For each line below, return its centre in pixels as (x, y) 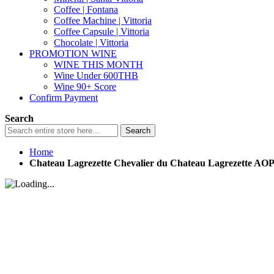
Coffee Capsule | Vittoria (102, 31)
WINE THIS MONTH (98, 65)
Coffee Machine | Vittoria (103, 20)
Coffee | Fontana (86, 9)
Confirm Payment (64, 98)
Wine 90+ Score (85, 87)
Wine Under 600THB (96, 76)
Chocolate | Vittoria (91, 43)
